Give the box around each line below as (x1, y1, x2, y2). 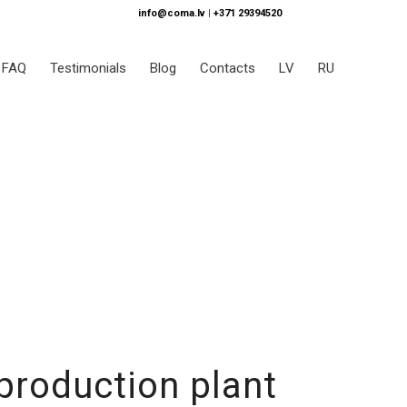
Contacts (200, 60, 255, 76)
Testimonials (50, 60, 126, 76)
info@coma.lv (138, 7, 205, 19)
